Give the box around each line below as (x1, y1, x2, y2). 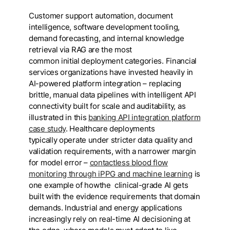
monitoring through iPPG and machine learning (29, 169, 193, 179)
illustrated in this (29, 112, 88, 122)
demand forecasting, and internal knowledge (29, 33, 184, 43)
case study (29, 124, 66, 133)
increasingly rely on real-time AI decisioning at (29, 214, 190, 224)
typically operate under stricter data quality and (29, 135, 193, 145)
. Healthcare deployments (66, 124, 155, 133)
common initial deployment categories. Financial (29, 56, 197, 66)
